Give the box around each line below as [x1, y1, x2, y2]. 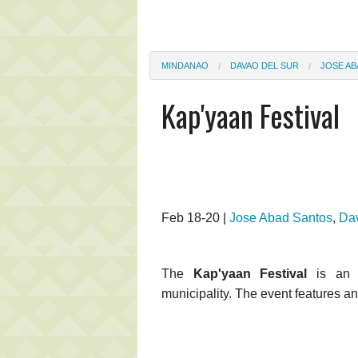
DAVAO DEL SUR [230, 60, 299, 70]
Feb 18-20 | [161, 210, 229, 225]
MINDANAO [161, 60, 209, 70]
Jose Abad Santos [229, 210, 332, 225]
